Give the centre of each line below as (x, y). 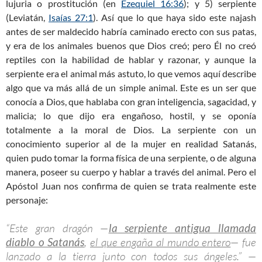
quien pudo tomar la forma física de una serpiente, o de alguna (131, 158)
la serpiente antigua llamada (182, 228)
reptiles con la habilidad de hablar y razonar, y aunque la (131, 60)
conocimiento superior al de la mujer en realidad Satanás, (131, 144)
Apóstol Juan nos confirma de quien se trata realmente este (131, 186)
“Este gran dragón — (57, 228)
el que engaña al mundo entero (161, 242)
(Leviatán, (27, 18)
